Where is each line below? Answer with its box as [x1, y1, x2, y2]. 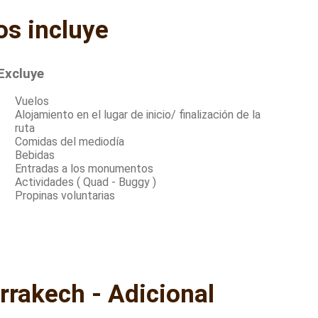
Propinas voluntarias [15, 189, 116, 203]
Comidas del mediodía [15, 135, 125, 149]
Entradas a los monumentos [15, 162, 154, 176]
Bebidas [15, 148, 55, 163]
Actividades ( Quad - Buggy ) [15, 175, 157, 190]
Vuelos [15, 94, 50, 109]
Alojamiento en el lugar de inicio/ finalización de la [15, 108, 261, 122]
